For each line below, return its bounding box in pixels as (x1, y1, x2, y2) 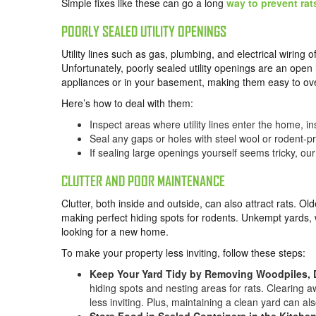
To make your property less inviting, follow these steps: (61, 245, 305, 260)
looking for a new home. (61, 224, 169, 239)
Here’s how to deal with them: (61, 96, 193, 111)
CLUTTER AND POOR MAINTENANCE (61, 173, 225, 190)
